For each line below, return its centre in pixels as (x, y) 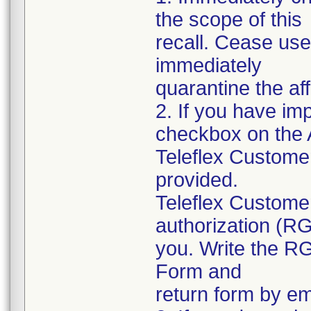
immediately (209, 65)
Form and (199, 271)
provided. (197, 180)
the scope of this (229, 19)
